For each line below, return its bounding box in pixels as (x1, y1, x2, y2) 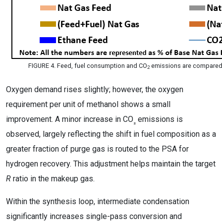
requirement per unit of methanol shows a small (6, 100, 170, 109)
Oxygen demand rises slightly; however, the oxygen (6, 85, 183, 94)
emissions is (136, 114, 183, 124)
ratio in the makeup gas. (11, 174, 95, 183)
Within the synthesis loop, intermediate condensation (6, 197, 189, 206)
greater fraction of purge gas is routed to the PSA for (6, 144, 189, 154)
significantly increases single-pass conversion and (6, 212, 182, 221)
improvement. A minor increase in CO (6, 114, 133, 124)
